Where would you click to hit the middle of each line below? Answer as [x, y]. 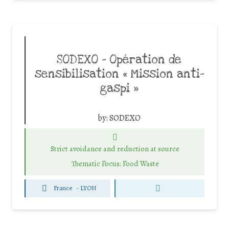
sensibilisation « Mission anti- [119, 74]
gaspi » [119, 88]
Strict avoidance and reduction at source [115, 149]
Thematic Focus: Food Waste [115, 163]
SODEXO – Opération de [119, 60]
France [63, 188]
